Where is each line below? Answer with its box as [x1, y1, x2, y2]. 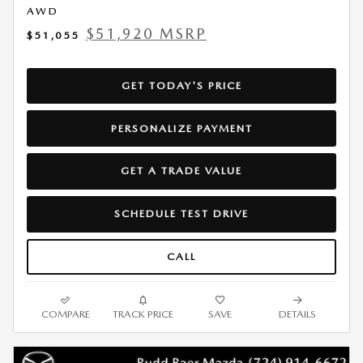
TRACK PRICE [112, 308, 173, 321]
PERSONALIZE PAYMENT [110, 122, 253, 135]
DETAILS [279, 308, 317, 321]
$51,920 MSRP [85, 24, 207, 42]
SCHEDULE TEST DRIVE [114, 207, 249, 220]
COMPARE [41, 308, 90, 321]
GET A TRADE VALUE [121, 164, 242, 177]
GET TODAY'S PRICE [121, 79, 242, 92]
